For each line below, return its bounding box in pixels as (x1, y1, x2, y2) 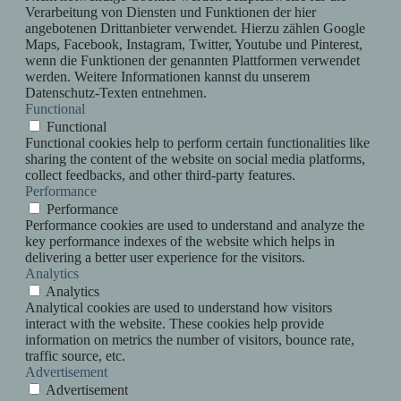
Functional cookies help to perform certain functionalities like (25, 135, 370, 151)
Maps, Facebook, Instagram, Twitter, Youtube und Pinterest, (25, 37, 363, 53)
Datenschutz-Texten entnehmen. (25, 85, 207, 101)
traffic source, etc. (25, 348, 125, 364)
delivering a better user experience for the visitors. (25, 250, 305, 266)
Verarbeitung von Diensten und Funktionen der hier (25, 4, 316, 21)
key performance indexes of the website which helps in (25, 234, 335, 250)
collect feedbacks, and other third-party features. (25, 167, 295, 183)
